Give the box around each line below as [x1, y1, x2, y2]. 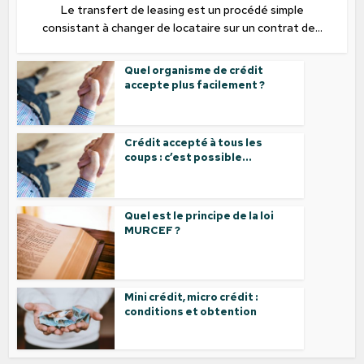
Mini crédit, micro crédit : [124, 289, 259, 304]
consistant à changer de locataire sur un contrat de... [41, 19, 323, 35]
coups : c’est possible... [124, 150, 253, 165]
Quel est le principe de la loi [124, 208, 275, 223]
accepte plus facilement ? [124, 77, 266, 92]
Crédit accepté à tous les [124, 136, 263, 150]
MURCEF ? [124, 223, 181, 237]
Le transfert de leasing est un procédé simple [60, 2, 304, 17]
